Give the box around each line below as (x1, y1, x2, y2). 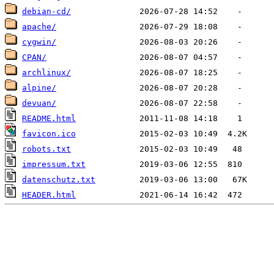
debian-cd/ (22, 7, 71, 17)
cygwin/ (22, 37, 56, 47)
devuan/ (22, 98, 56, 108)
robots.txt (22, 144, 71, 154)
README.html (22, 114, 76, 124)
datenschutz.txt (22, 175, 95, 185)
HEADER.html (22, 190, 76, 200)
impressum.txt (22, 160, 86, 169)
